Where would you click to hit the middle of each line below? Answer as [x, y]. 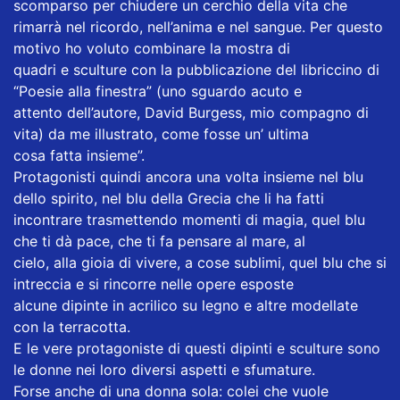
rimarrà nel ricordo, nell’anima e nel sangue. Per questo [198, 26]
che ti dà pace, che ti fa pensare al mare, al [159, 241]
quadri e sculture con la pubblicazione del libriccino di [196, 69]
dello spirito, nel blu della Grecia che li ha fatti [169, 198]
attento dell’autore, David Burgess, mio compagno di [191, 112]
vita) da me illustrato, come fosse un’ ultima [161, 133]
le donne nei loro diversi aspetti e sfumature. [164, 369]
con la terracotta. [72, 326]
